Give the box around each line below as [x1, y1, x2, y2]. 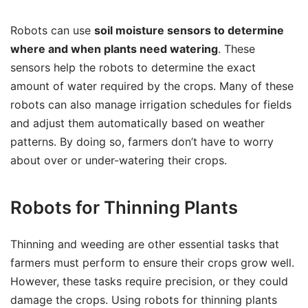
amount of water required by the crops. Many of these [10, 78, 294, 93]
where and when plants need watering [10, 41, 218, 56]
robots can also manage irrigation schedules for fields [10, 97, 291, 111]
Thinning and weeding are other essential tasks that [10, 237, 279, 252]
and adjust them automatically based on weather [10, 115, 265, 130]
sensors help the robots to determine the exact [10, 60, 256, 74]
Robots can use [10, 23, 94, 37]
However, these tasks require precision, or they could [10, 274, 288, 289]
